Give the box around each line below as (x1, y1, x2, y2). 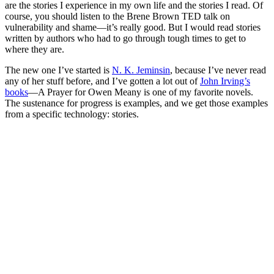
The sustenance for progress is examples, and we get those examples (5, 97, 268, 108)
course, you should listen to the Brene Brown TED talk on (5, 10, 230, 21)
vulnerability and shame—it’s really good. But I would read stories (5, 21, 261, 32)
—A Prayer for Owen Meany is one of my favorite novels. (28, 86, 253, 97)
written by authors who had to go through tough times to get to (5, 32, 246, 43)
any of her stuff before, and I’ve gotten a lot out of (5, 75, 200, 86)
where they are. (5, 43, 64, 54)
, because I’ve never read (170, 64, 266, 75)
